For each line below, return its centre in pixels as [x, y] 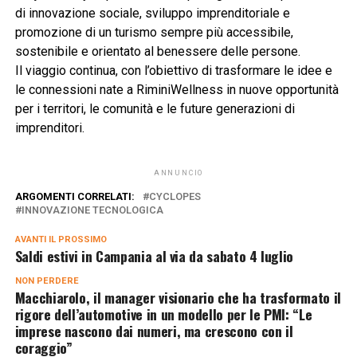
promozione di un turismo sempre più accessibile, [154, 32]
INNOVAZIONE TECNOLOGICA [92, 210]
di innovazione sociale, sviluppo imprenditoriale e [152, 13]
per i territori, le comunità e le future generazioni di [155, 108]
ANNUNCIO [178, 173]
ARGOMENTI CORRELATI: [75, 196]
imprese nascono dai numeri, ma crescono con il [154, 330]
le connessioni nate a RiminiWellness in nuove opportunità [177, 89]
